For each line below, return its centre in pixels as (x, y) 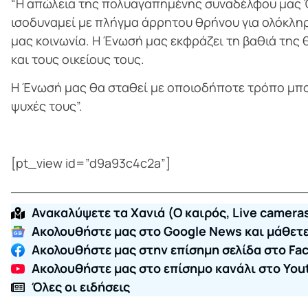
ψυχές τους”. (49, 106)
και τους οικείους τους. (78, 59)
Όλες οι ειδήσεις (81, 287)
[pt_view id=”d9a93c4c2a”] (91, 163)
